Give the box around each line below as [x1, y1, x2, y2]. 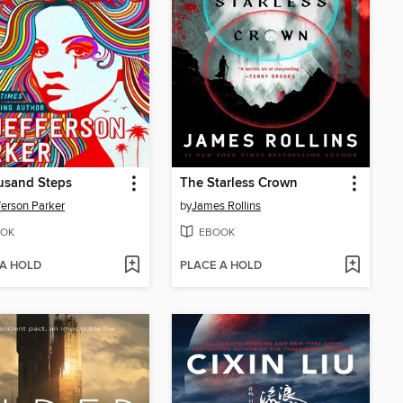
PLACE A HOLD [180, 257, 262, 273]
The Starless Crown [180, 175, 298, 193]
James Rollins [192, 199, 261, 214]
